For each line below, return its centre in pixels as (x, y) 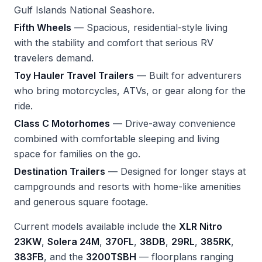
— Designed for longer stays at (175, 171)
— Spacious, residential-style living (149, 27)
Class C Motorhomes (62, 123)
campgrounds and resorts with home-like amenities (127, 187)
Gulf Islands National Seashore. (84, 10)
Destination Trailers (60, 171)
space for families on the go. (77, 154)
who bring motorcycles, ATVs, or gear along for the (130, 91)
